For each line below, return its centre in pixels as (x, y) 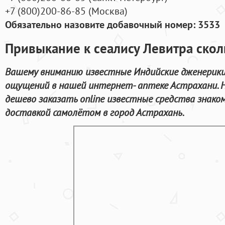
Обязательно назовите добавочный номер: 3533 (113, 25)
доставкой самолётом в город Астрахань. (95, 112)
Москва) (109, 11)
